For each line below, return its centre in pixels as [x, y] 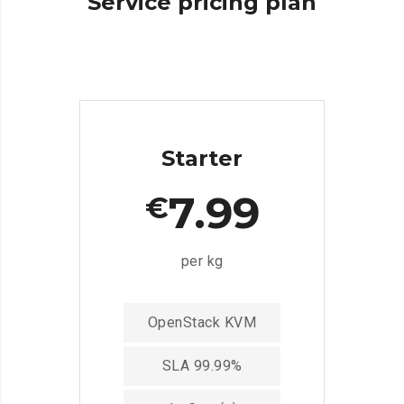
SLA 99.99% [202, 366]
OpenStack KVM [202, 323]
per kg [202, 262]
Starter [202, 158]
